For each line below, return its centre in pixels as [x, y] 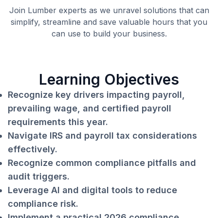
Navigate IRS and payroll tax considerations [102, 136]
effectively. [33, 149]
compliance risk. [43, 204]
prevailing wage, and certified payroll [90, 108]
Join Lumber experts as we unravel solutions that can [109, 10]
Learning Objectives [109, 79]
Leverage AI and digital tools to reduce [92, 190]
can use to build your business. [109, 34]
